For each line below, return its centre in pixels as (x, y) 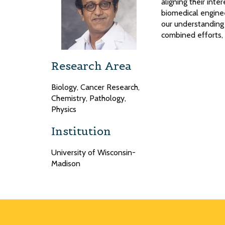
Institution (81, 131)
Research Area (91, 66)
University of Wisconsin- (93, 153)
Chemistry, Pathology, (89, 98)
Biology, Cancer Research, (95, 87)
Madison (66, 164)
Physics (64, 109)
